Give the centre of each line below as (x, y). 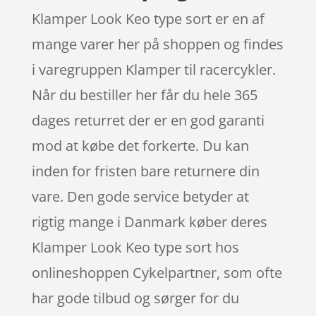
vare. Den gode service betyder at (140, 196)
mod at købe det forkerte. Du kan (140, 145)
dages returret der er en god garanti (148, 120)
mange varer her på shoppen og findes (157, 44)
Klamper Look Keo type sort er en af (148, 18)
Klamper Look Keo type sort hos (135, 247)
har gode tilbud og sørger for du (135, 298)
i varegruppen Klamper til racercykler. (153, 69)
